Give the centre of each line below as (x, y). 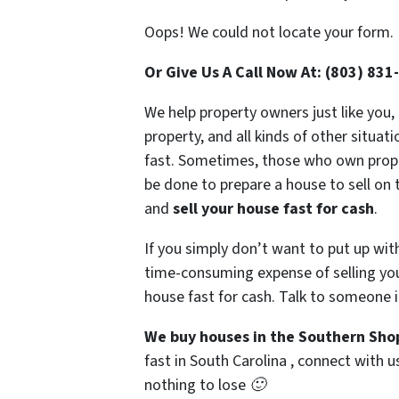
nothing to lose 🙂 (205, 385)
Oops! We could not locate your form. (269, 32)
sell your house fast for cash (273, 208)
